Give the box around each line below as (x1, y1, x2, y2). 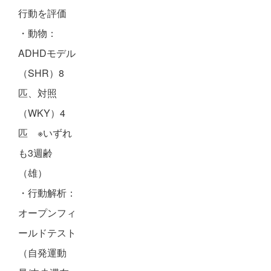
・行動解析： (18, 186, 76, 200)
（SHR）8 (18, 66, 64, 80)
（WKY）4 (18, 106, 65, 120)
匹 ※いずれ (18, 126, 72, 140)
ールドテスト (18, 226, 76, 240)
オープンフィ (18, 206, 76, 220)
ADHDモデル (18, 46, 76, 60)
